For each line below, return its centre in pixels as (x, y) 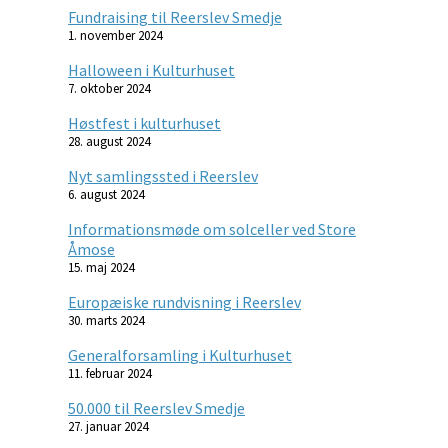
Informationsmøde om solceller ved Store (212, 228)
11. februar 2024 (109, 373)
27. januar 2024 (108, 426)
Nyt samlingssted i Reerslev (163, 175)
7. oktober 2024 (109, 88)
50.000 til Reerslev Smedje (156, 407)
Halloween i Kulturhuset (151, 69)
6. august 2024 (106, 194)
